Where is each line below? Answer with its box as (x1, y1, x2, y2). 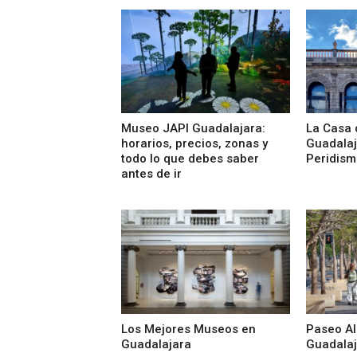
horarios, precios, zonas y (121, 136, 268, 151)
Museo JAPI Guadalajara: (121, 121, 265, 136)
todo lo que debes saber (121, 151, 259, 167)
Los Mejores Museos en (121, 321, 256, 336)
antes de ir (121, 167, 182, 182)
